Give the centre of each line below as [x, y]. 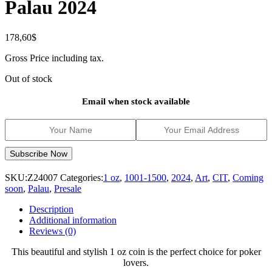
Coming [248, 177]
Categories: [82, 177]
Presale [68, 188]
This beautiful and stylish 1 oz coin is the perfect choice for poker [136, 251]
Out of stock [29, 78]
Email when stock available [136, 101]
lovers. [136, 262]
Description [51, 209]
